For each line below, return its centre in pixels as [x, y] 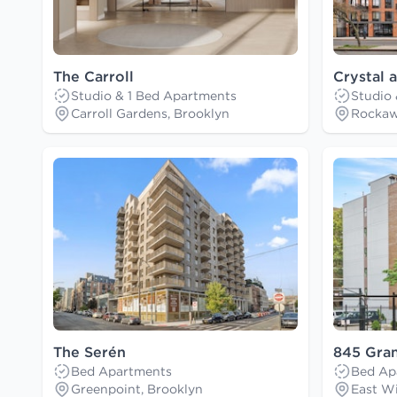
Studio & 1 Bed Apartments [154, 96]
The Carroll [93, 77]
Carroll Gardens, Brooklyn [150, 114]
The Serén [90, 352]
